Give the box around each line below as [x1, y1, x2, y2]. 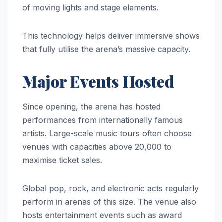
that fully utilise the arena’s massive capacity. [22, 44, 190, 54]
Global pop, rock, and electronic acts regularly [22, 183, 199, 193]
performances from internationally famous [22, 114, 183, 125]
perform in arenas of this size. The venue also [22, 196, 196, 207]
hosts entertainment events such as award [22, 210, 182, 220]
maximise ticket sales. [22, 155, 102, 165]
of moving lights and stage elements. [22, 2, 159, 12]
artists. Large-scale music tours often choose [22, 128, 192, 138]
